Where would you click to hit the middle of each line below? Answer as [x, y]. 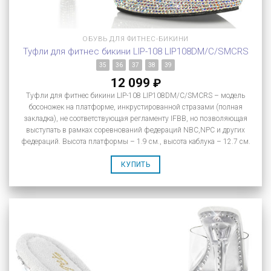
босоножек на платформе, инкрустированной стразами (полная [135, 107]
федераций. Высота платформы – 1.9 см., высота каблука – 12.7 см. [135, 141]
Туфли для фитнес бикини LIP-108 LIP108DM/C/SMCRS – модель [135, 95]
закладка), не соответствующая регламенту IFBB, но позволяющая [135, 118]
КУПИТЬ [135, 164]
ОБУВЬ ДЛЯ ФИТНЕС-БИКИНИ [135, 39]
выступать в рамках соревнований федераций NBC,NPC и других [135, 130]
